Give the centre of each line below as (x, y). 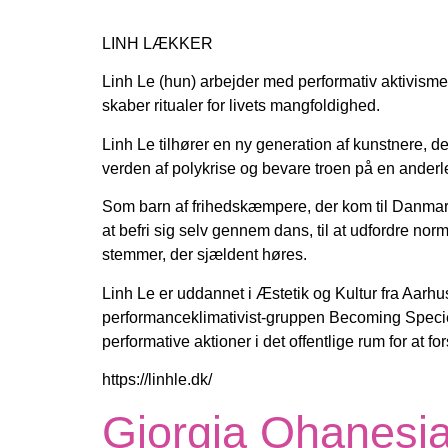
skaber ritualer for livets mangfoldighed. (241, 106)
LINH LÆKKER (157, 44)
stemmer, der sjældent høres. (204, 255)
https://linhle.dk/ (157, 380)
